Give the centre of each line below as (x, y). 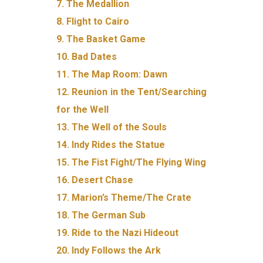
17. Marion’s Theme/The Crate (124, 197)
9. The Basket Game (101, 39)
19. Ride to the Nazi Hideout (118, 232)
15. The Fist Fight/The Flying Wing (131, 162)
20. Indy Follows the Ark (109, 250)
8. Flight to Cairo (93, 21)
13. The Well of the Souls (112, 127)
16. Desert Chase (95, 180)
